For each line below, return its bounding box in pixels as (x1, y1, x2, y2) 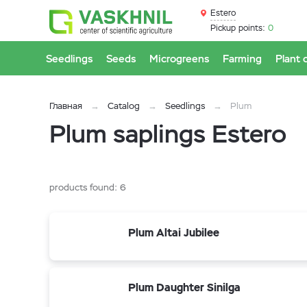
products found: (49, 182, 120, 193)
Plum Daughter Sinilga (128, 280, 241, 295)
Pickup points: (210, 23, 265, 34)
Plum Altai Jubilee (128, 225, 219, 240)
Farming (223, 52, 262, 65)
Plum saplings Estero (49, 118, 286, 150)
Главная (49, 100, 82, 112)
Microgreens (149, 52, 209, 65)
